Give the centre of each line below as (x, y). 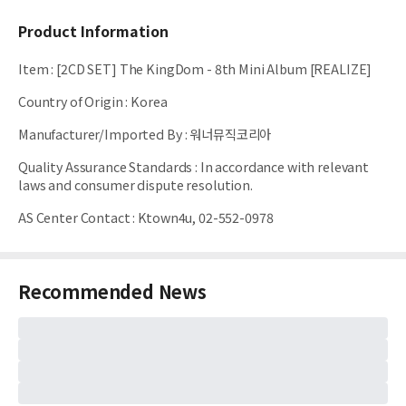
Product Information (93, 31)
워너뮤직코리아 (231, 134)
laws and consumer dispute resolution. (135, 184)
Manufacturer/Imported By (100, 134)
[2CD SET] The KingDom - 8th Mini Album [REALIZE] (214, 68)
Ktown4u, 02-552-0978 (206, 217)
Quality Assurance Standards (106, 166)
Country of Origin (71, 101)
